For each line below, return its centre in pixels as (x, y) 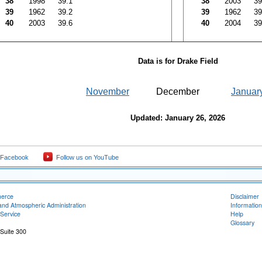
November (108, 92)
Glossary (242, 223)
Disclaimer (245, 196)
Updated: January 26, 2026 (178, 118)
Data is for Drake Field (178, 61)
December (177, 92)
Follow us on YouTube (86, 157)
